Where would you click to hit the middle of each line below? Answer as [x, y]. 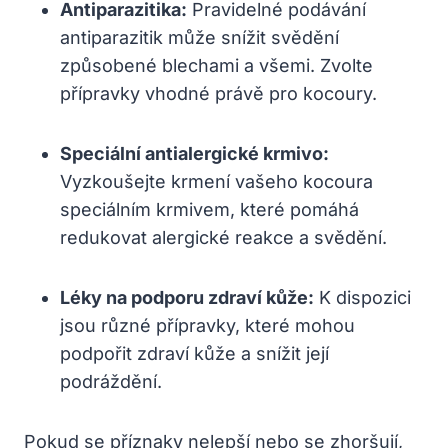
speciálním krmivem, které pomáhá [209, 209]
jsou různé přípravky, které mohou [207, 325]
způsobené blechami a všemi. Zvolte [216, 65]
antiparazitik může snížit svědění [199, 37]
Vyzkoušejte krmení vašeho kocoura [216, 181]
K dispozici [362, 297]
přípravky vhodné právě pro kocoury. [218, 93]
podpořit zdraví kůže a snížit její [194, 353]
